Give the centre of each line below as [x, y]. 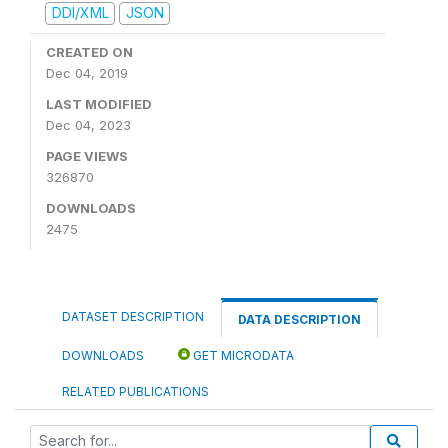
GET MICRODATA [242, 355]
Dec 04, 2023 [88, 124]
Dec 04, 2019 [87, 72]
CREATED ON [89, 51]
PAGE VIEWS [87, 155]
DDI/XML [80, 13]
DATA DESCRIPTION [299, 319]
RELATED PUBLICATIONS [135, 391]
